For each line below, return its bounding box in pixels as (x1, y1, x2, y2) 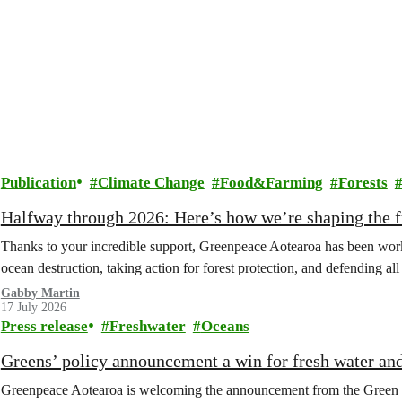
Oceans (200, 317, 249, 335)
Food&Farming (219, 173, 323, 191)
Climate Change (97, 173, 205, 191)
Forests (337, 173, 388, 191)
